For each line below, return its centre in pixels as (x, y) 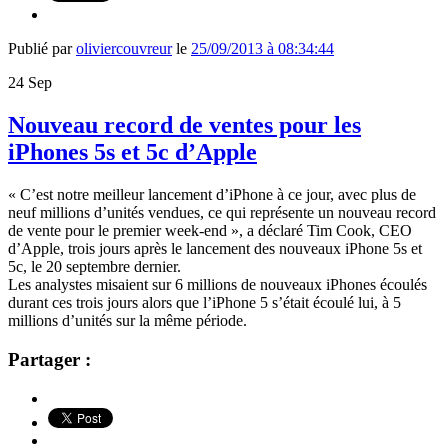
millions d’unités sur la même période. (127, 321)
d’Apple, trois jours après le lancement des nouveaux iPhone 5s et (215, 249)
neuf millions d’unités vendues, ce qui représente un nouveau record (222, 213)
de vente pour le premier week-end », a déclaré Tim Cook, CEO (210, 231)
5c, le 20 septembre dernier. (94, 267)
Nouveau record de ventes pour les (184, 125)
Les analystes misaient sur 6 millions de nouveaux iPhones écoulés (217, 285)
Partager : (49, 359)
